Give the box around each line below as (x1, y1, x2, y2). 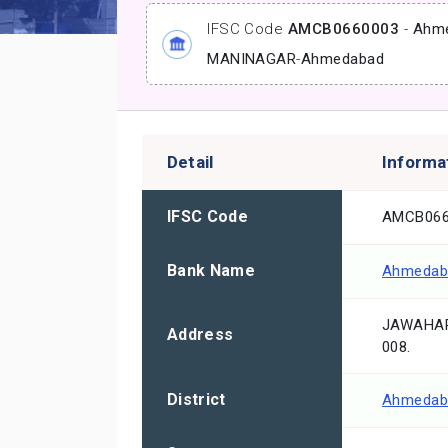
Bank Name (167, 261, 255, 281)
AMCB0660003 (287, 20, 400, 39)
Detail (167, 152, 214, 173)
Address (167, 325, 234, 345)
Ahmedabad (300, 50, 385, 69)
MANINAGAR (207, 50, 297, 69)
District (167, 390, 226, 410)
